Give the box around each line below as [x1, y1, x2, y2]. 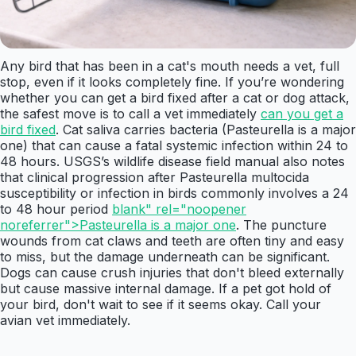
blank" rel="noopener [112, 201, 246, 218]
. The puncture [236, 217, 327, 234]
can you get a [261, 106, 343, 122]
